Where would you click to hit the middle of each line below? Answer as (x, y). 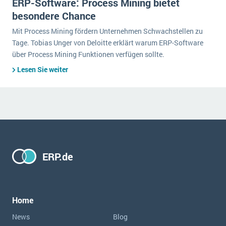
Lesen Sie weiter (43, 69)
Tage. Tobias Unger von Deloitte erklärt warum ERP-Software (108, 43)
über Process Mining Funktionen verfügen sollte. (88, 54)
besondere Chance (54, 16)
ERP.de (58, 156)
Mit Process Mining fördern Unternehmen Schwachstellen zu (107, 31)
